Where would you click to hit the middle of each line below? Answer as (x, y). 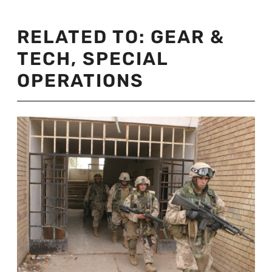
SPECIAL (125, 59)
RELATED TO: (84, 37)
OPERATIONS (80, 81)
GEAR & (188, 37)
